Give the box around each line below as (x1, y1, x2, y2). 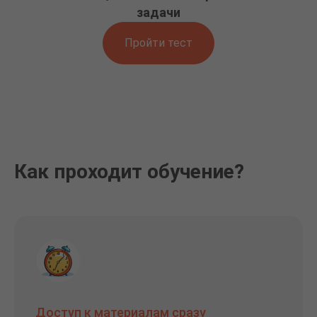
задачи (137, 5, 180, 21)
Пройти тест (125, 36, 192, 50)
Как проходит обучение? (14, 159, 244, 183)
